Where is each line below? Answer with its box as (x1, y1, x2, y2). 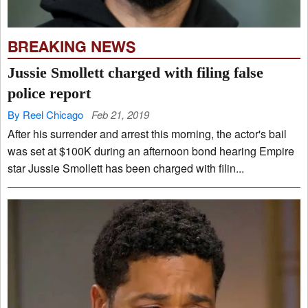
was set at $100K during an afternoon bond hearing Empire (8, 143, 259, 159)
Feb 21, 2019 (91, 107, 149, 122)
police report (8, 85, 91, 102)
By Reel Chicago (8, 107, 83, 122)
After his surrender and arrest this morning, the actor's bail (8, 126, 217, 142)
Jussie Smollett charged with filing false (8, 64, 263, 82)
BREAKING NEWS (8, 38, 135, 56)
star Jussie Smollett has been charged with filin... (8, 160, 244, 177)
